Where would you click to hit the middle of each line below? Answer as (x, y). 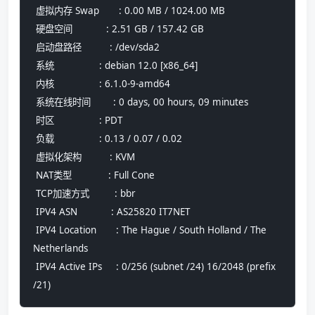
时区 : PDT (79, 120)
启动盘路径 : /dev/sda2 (98, 47)
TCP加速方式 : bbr (86, 193)
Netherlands (60, 248)
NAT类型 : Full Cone (95, 175)
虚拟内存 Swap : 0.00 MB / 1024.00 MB (130, 10)
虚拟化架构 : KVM (85, 156)
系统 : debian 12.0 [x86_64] (118, 65)
